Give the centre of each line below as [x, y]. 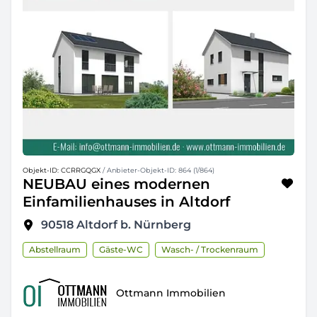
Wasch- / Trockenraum [210, 249]
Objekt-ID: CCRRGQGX [62, 170]
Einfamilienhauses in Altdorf [126, 202]
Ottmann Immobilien [171, 293]
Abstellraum [55, 249]
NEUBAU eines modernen [116, 184]
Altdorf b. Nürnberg [134, 225]
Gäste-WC [121, 249]
